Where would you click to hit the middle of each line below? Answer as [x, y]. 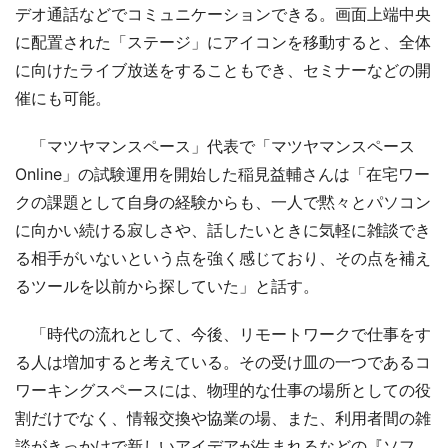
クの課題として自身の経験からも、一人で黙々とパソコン [223, 201]
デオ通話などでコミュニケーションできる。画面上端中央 [223, 13]
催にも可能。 [63, 97]
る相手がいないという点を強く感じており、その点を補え [223, 257]
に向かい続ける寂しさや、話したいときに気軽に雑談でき [223, 229]
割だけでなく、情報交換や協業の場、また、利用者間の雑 [223, 417]
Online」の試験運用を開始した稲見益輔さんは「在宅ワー [222, 173]
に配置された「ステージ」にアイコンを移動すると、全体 [223, 41]
